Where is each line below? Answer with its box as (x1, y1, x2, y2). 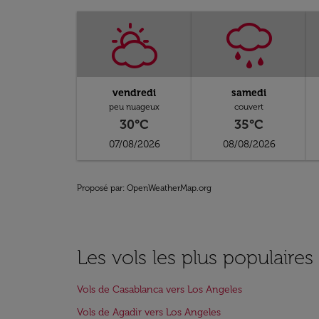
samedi (231, 87, 267, 99)
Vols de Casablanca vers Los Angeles (77, 283, 242, 296)
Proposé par (77, 183, 122, 193)
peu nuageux (109, 102, 160, 112)
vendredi (113, 87, 157, 99)
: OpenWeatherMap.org (122, 183, 211, 193)
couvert (234, 102, 264, 112)
